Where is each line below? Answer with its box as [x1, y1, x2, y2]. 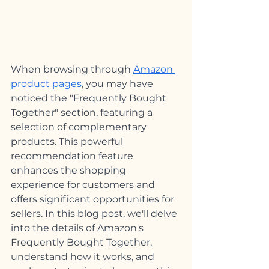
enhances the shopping [11, 164, 128, 176]
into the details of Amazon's [11, 222, 146, 234]
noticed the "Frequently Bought [11, 92, 169, 104]
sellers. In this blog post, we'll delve [11, 207, 180, 219]
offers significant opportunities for [11, 193, 177, 205]
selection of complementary [11, 121, 149, 133]
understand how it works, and [11, 250, 157, 262]
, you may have [82, 77, 156, 89]
